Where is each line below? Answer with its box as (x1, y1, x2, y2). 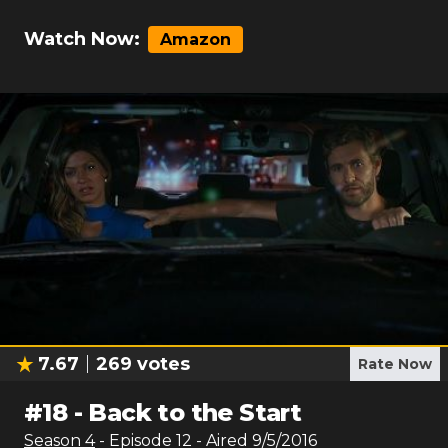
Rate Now (358, 355, 432, 373)
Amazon (160, 30, 231, 49)
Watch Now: (24, 28, 140, 50)
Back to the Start (88, 398, 302, 427)
